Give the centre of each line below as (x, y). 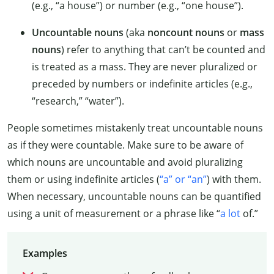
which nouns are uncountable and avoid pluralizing (125, 162)
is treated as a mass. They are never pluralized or (145, 67)
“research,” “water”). (78, 101)
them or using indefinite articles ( (83, 180)
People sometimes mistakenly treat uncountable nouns (135, 128)
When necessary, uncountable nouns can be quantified (134, 197)
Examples (45, 253)
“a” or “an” (183, 180)
